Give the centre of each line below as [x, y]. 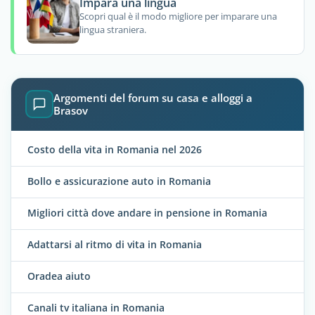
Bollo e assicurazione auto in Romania [119, 181]
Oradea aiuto [59, 276]
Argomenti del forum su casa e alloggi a [153, 98]
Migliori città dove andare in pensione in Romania [147, 212]
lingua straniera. [112, 30]
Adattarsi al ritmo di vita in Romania [115, 244]
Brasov [71, 111]
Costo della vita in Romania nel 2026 [115, 149]
